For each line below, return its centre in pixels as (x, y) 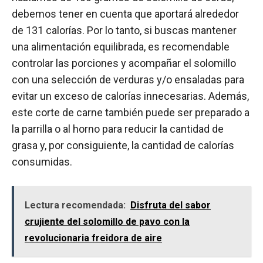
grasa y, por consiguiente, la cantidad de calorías (123, 145)
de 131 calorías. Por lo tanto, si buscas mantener (124, 30)
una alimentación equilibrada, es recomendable (121, 46)
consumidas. (42, 161)
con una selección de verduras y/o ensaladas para (128, 79)
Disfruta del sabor (171, 205)
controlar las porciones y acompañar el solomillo (124, 63)
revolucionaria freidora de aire (93, 238)
